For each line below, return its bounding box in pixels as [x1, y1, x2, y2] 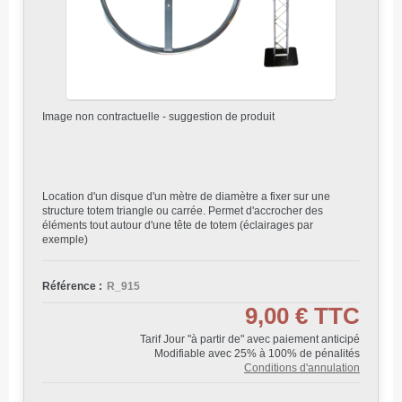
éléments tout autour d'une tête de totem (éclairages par [42, 219, 313, 232]
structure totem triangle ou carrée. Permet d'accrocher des [42, 205, 323, 217]
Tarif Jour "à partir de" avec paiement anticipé [140, 333, 360, 345]
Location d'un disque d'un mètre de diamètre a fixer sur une [42, 190, 330, 203]
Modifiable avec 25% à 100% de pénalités [154, 347, 360, 360]
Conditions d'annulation [244, 362, 360, 374]
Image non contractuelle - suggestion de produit [42, 110, 275, 123]
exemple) [42, 233, 88, 246]
